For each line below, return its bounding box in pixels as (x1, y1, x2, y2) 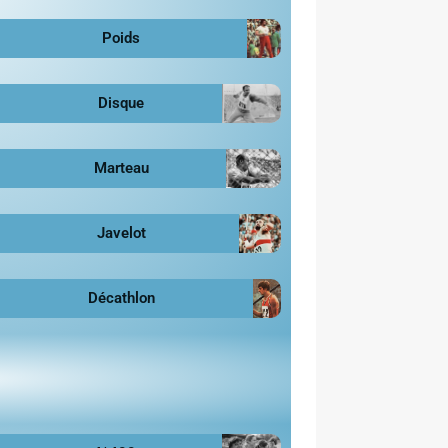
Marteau (93, 158, 149, 177)
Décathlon (87, 288, 155, 307)
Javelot (96, 223, 146, 242)
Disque (98, 93, 145, 112)
